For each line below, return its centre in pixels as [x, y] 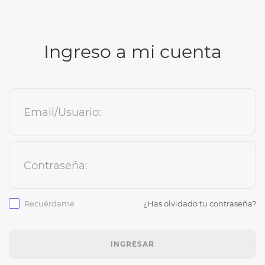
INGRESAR [132, 244]
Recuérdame [49, 203]
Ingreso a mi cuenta [132, 52]
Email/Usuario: [62, 112]
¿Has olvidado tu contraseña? [200, 203]
